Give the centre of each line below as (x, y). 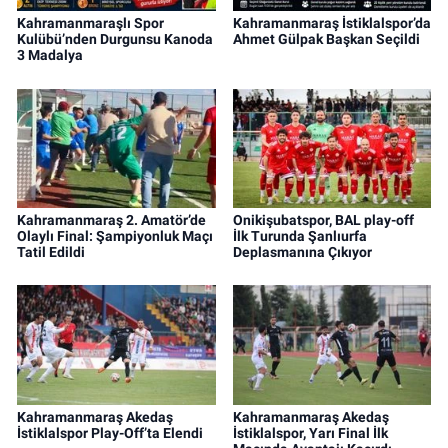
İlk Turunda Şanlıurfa (299, 235)
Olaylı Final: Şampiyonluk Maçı (115, 235)
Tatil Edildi (51, 251)
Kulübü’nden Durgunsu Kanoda (115, 39)
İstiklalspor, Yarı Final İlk (310, 432)
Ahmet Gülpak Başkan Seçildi (326, 39)
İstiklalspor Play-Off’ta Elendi (110, 432)
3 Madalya (50, 55)
